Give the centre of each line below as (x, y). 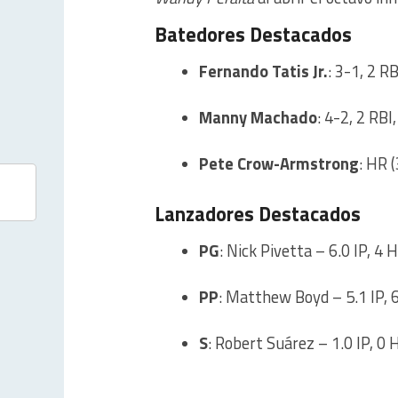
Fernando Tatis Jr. (263, 72)
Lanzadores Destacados (258, 215)
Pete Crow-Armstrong (279, 164)
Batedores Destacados (253, 35)
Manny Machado (258, 118)
